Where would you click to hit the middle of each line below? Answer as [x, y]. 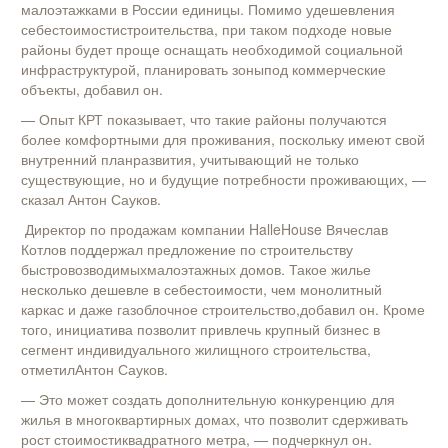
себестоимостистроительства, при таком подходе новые [206, 29]
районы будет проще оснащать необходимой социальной [212, 49]
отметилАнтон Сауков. [94, 369]
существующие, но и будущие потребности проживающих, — [223, 179]
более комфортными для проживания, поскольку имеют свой [223, 139]
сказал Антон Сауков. [91, 199]
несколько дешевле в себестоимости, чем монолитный [201, 289]
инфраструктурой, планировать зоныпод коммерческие [203, 69]
